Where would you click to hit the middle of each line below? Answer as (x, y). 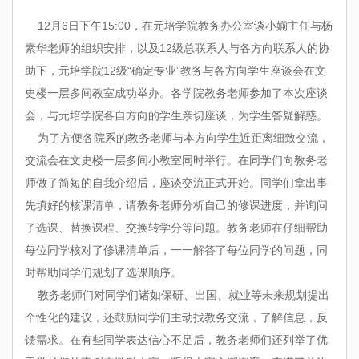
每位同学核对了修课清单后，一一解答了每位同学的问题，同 (176, 250)
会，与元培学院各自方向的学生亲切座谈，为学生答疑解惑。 (176, 115)
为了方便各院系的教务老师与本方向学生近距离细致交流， (177, 137)
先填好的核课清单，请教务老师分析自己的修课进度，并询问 (176, 205)
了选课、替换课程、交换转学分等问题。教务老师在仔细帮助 (176, 227)
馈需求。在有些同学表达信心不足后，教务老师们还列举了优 (176, 339)
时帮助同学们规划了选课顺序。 (103, 272)
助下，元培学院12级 (76, 70)
